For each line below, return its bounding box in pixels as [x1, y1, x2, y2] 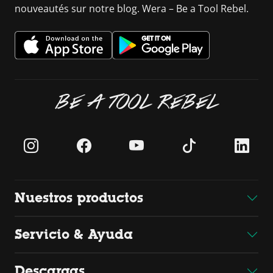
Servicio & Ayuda [15, 227, 133, 243]
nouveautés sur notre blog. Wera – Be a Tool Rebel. [15, 2, 249, 15]
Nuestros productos [15, 190, 143, 206]
